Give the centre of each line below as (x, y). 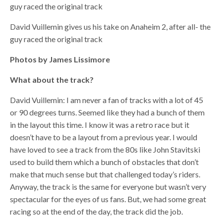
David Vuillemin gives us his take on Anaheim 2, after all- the (111, 26)
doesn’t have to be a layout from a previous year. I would (104, 137)
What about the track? (52, 79)
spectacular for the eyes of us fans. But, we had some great (108, 199)
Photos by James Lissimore (60, 59)
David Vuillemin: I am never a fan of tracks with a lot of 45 (107, 100)
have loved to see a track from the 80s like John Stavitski (105, 149)
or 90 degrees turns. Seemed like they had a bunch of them (108, 112)
